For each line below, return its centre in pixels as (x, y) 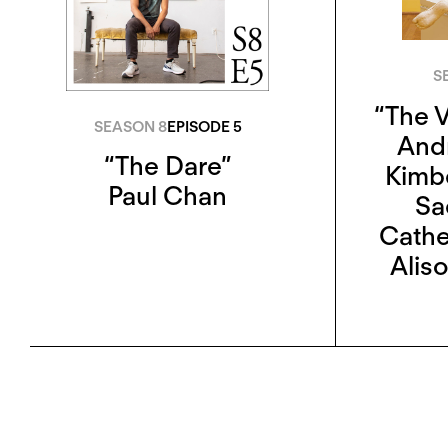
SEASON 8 (130, 126)
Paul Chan (167, 196)
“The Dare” (167, 166)
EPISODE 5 (204, 126)
